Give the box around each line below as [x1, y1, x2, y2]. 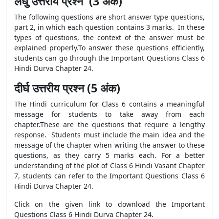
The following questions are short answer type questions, [14, 12, 205, 22]
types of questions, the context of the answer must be [14, 33, 205, 42]
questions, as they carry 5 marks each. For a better [14, 151, 205, 160]
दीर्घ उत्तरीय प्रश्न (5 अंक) [14, 80, 120, 96]
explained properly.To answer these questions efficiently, [14, 43, 205, 52]
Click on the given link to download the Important [14, 199, 205, 209]
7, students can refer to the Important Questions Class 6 [14, 171, 205, 180]
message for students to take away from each [14, 109, 205, 119]
